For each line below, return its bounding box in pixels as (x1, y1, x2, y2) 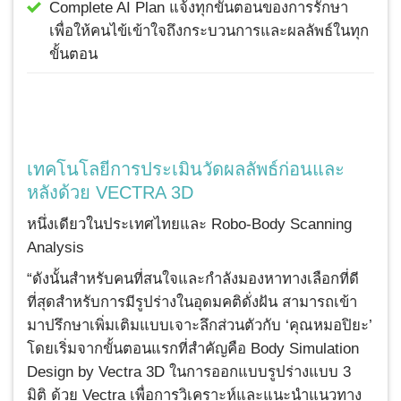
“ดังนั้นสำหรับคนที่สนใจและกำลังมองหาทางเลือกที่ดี (27, 269, 359, 287)
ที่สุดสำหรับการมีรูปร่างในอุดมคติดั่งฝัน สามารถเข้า (27, 293, 357, 311)
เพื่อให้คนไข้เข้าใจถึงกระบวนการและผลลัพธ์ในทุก (49, 21, 369, 39)
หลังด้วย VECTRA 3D (27, 183, 193, 203)
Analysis (27, 239, 84, 257)
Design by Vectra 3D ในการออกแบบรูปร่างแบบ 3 (27, 363, 351, 380)
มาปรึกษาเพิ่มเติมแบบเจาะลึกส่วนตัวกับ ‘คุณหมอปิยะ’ (27, 316, 372, 334)
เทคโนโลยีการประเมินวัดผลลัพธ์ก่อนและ (27, 159, 345, 180)
